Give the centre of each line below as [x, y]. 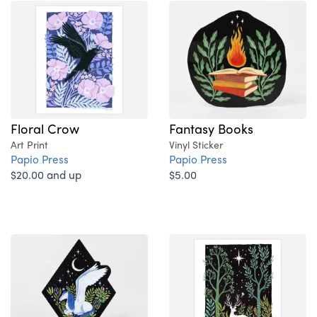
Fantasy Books [211, 128]
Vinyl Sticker [196, 145]
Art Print [29, 145]
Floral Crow [45, 128]
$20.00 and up [46, 175]
